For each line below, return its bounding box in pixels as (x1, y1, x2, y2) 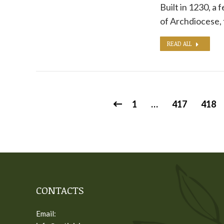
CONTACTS (36, 183, 84, 197)
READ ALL (166, 39, 191, 47)
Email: (36, 209, 56, 218)
